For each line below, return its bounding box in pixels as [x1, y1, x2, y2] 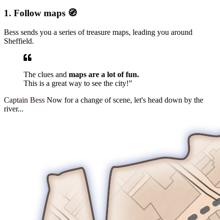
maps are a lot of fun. [69, 70, 139, 79]
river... [4, 104, 24, 113]
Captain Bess [4, 95, 45, 104]
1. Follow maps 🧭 [4, 8, 77, 19]
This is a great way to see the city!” [24, 79, 132, 87]
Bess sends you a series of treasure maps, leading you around [4, 27, 192, 36]
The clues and [24, 70, 69, 79]
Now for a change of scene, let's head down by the [47, 95, 203, 104]
